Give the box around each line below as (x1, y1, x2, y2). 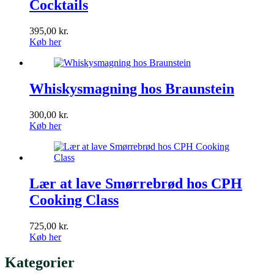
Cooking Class (29, 191, 119, 208)
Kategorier (5, 254, 75, 271)
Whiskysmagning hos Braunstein (29, 80, 234, 97)
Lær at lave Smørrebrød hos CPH (29, 175, 242, 191)
